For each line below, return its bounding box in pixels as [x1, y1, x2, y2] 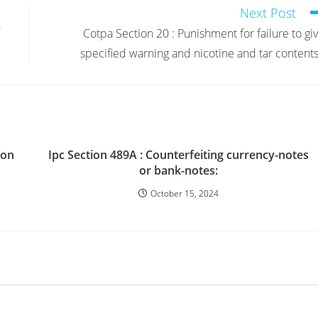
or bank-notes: [139, 163, 219, 178]
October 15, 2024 [150, 187, 219, 199]
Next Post [240, 4, 296, 21]
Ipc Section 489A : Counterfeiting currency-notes [48, 147, 309, 163]
